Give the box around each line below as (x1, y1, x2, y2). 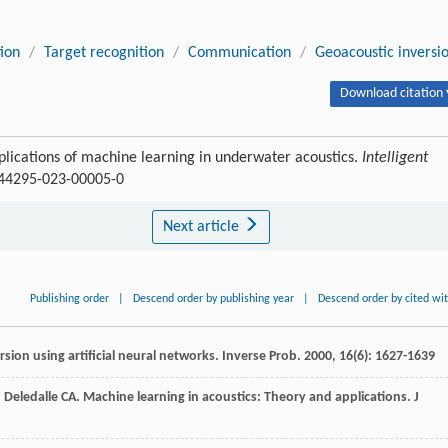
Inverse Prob (222, 349, 297, 365)
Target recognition (44, 45, 164, 62)
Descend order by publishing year (133, 293, 295, 306)
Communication (188, 45, 291, 62)
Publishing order (30, 293, 110, 306)
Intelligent (362, 150, 428, 167)
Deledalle (4, 390, 58, 406)
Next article (162, 219, 243, 236)
